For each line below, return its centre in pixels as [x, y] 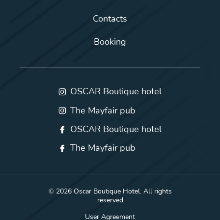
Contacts [110, 19]
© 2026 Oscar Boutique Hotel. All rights [110, 192]
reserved [110, 200]
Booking [110, 42]
